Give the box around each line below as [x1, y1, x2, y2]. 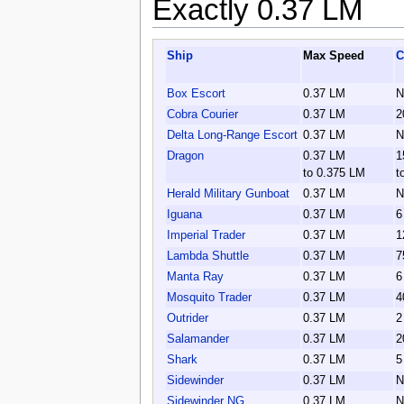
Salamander [166, 332, 229, 345]
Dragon [166, 149, 204, 162]
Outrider [166, 311, 208, 325]
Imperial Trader [166, 228, 245, 242]
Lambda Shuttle [166, 249, 249, 262]
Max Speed [302, 49, 364, 62]
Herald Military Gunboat [166, 187, 289, 200]
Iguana [166, 207, 202, 221]
